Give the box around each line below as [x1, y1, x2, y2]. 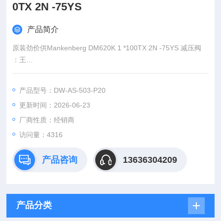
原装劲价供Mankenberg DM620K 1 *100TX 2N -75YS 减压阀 [181, 44, 202, 52]
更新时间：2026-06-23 [19, 101, 91, 109]
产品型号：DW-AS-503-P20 [19, 86, 106, 94]
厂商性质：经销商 [19, 116, 75, 124]
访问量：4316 [19, 131, 63, 139]
